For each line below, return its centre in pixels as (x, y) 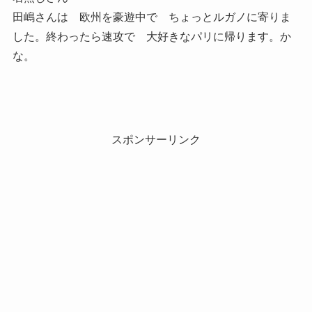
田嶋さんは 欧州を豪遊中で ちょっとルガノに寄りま (151, 17)
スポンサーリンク (156, 139)
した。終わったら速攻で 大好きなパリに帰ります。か (151, 36)
